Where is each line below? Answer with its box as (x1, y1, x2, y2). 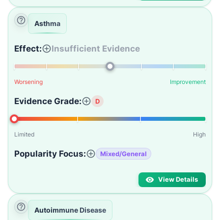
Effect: (14, 44, 42, 54)
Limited (14, 131, 34, 138)
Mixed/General (100, 149, 147, 158)
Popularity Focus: (14, 149, 86, 159)
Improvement (170, 78, 206, 85)
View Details (158, 176, 198, 183)
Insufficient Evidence (52, 44, 140, 54)
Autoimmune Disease (34, 206, 106, 214)
